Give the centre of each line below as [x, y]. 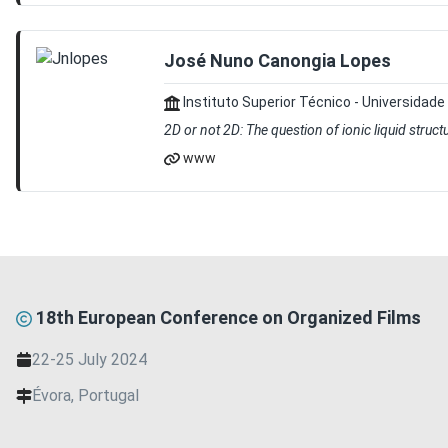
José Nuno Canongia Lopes [277, 60]
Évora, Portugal [85, 395]
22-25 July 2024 [89, 359]
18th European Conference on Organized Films [226, 317]
